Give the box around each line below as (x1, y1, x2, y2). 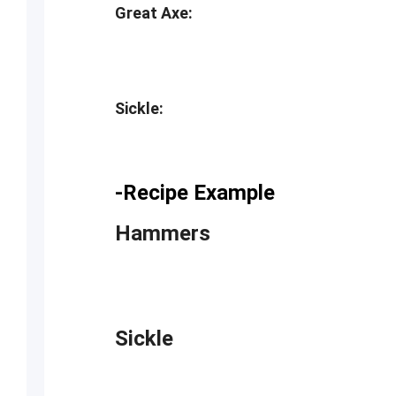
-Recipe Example (114, 180, 275, 205)
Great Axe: (114, 4, 193, 22)
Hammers (114, 221, 210, 246)
